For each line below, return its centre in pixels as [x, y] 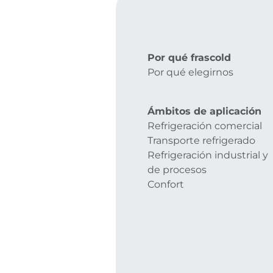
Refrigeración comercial [205, 126]
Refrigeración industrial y [208, 155]
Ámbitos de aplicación [204, 111]
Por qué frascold [189, 57]
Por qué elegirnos [190, 72]
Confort [166, 184]
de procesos [177, 169]
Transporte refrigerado [201, 140]
